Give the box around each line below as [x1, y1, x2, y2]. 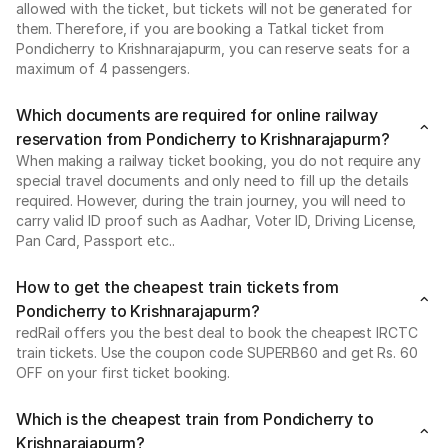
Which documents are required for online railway [16, 105, 378, 125]
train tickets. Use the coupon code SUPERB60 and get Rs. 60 [16, 344, 418, 361]
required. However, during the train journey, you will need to [16, 192, 406, 209]
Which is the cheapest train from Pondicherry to [16, 409, 374, 429]
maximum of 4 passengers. [16, 60, 190, 77]
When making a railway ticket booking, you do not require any [16, 152, 421, 169]
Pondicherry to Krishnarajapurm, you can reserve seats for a [16, 40, 410, 57]
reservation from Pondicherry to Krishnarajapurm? [16, 129, 390, 149]
